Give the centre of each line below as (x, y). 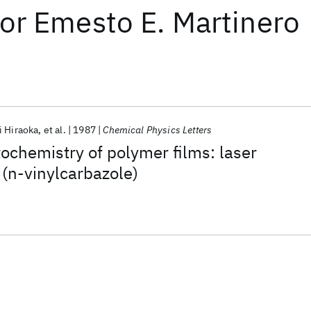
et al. (54, 130)
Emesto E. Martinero (167, 22)
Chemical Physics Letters (158, 130)
